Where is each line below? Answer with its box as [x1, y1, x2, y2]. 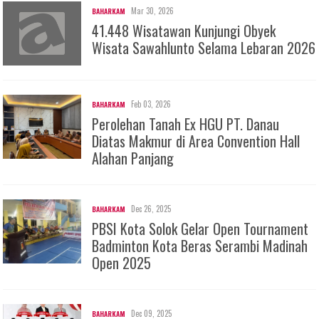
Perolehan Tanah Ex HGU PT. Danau [92, 113, 280, 135]
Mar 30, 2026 [131, 4, 174, 16]
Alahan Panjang [92, 147, 174, 169]
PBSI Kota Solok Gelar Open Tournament [92, 217, 309, 239]
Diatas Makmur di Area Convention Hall [92, 130, 300, 152]
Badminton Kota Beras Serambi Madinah [92, 234, 308, 256]
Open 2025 [92, 251, 152, 273]
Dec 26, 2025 [131, 202, 172, 214]
